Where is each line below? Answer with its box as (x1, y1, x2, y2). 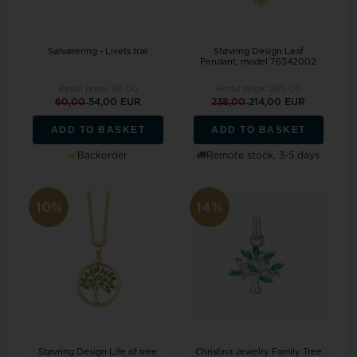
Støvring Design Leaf (213, 46, 304, 56)
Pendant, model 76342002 (200, 57, 317, 66)
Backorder (77, 150, 128, 160)
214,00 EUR (249, 96, 306, 107)
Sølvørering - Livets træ (48, 46, 148, 56)
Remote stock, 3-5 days (206, 150, 320, 160)
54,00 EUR (88, 96, 141, 107)
